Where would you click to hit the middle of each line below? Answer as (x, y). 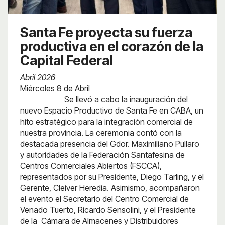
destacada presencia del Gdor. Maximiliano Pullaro (110, 143)
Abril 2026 (38, 77)
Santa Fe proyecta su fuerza (106, 32)
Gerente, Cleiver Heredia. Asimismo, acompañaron (110, 188)
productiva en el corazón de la (112, 46)
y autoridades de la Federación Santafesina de (102, 154)
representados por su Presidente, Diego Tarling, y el (112, 177)
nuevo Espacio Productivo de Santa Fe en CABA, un (112, 110)
